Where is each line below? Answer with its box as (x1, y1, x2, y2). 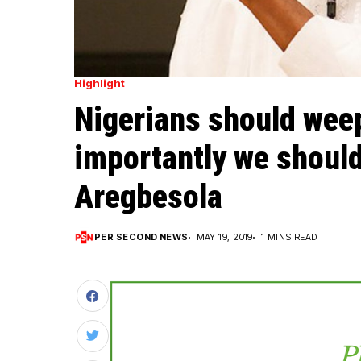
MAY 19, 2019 (196, 231, 253, 243)
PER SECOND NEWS (94, 231, 189, 243)
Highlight (74, 77, 125, 90)
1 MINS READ (260, 231, 317, 243)
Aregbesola (74, 178, 222, 217)
